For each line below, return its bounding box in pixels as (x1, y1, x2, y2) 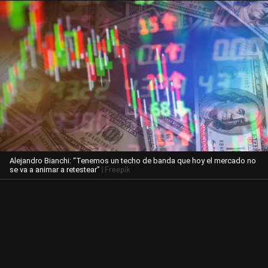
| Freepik (100, 164, 130, 174)
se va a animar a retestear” (10, 165, 100, 174)
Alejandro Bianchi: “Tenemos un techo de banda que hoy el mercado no (10, 156, 256, 165)
